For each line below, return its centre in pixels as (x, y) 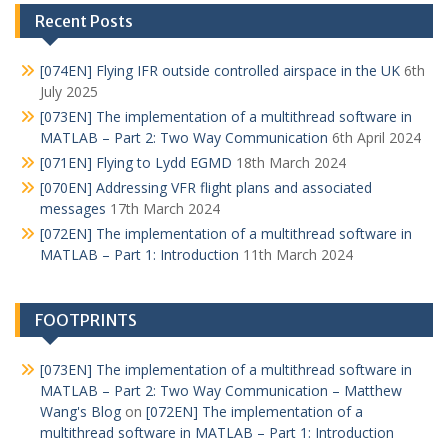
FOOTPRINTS (86, 320)
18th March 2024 (291, 162)
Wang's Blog (80, 411)
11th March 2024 (298, 254)
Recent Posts (84, 21)
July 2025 (69, 91)
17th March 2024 (165, 208)
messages (73, 208)
